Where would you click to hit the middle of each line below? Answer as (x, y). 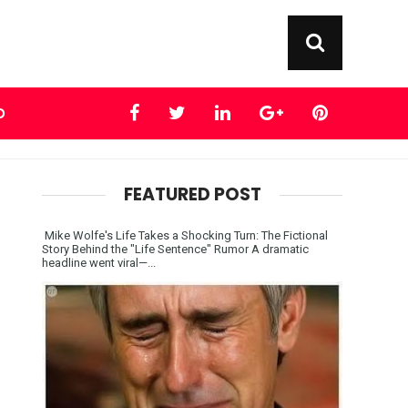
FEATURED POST (192, 194)
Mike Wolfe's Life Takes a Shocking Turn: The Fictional (185, 235)
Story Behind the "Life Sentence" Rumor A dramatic (175, 249)
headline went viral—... (99, 262)
